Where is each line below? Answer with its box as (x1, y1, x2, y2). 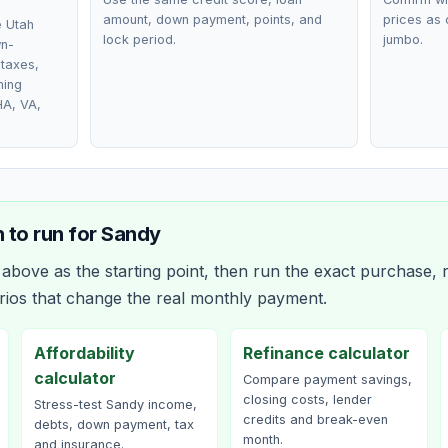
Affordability (33, 343, 135, 363)
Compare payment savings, (243, 372, 412, 387)
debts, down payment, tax (33, 417, 194, 432)
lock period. (103, 32, 177, 47)
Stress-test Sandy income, (33, 397, 197, 412)
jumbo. (382, 32, 423, 47)
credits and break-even (243, 412, 388, 427)
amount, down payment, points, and (103, 12, 323, 27)
